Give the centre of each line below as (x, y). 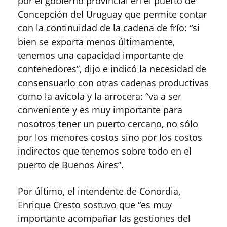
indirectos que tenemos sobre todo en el (105, 151)
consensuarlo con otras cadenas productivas (113, 83)
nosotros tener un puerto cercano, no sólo (108, 124)
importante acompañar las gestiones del (104, 218)
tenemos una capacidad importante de (101, 55)
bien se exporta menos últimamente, (96, 42)
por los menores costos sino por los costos (110, 137)
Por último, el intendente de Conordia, (99, 191)
